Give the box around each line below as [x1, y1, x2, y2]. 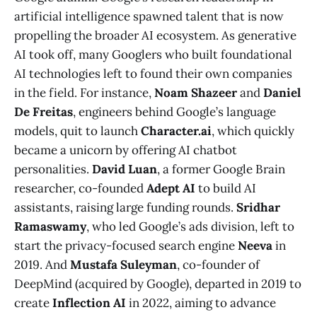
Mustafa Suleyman [70, 257, 177, 273]
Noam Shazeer [154, 85, 237, 101]
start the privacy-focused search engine [14, 238, 238, 254]
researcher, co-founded [14, 180, 146, 197]
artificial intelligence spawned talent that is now [14, 8, 284, 25]
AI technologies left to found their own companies [14, 66, 292, 82]
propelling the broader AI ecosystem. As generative [14, 28, 296, 44]
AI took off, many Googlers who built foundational [14, 47, 292, 63]
